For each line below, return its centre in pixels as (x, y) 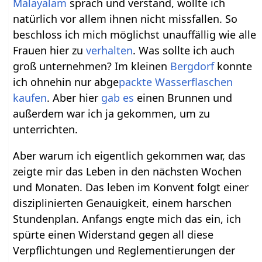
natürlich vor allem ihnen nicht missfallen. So (125, 18)
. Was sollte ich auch (184, 50)
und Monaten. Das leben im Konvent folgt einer (131, 187)
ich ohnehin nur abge (66, 82)
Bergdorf (192, 66)
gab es (118, 97)
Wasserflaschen (194, 82)
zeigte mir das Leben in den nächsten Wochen (127, 171)
